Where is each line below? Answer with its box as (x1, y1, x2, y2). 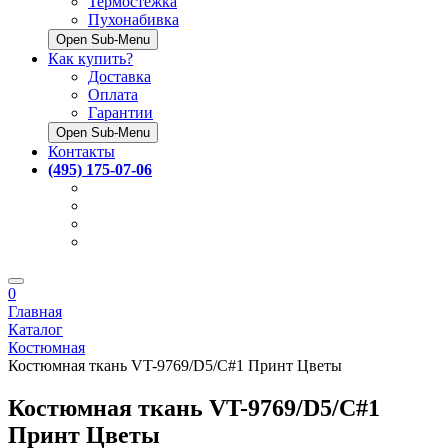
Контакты (48, 142, 115, 160)
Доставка (88, 67, 151, 85)
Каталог (8, 320, 63, 338)
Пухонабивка (88, 10, 179, 28)
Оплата (88, 85, 138, 103)
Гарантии (88, 103, 153, 121)
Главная (8, 302, 62, 320)
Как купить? (48, 49, 133, 67)
